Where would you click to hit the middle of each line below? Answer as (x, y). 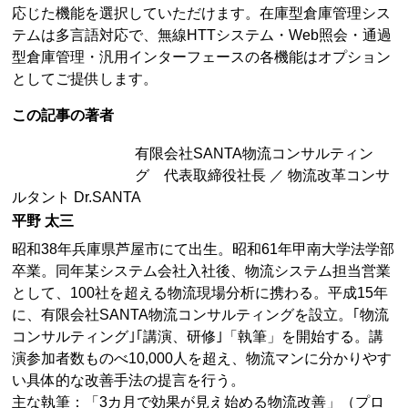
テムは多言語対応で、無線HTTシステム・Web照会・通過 (202, 35)
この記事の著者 (63, 115)
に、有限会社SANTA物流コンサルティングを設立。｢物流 (201, 315)
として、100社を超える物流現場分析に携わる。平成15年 (200, 293)
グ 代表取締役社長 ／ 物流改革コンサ (263, 175)
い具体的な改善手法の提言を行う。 (129, 381)
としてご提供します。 (85, 78)
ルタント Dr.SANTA (77, 197)
